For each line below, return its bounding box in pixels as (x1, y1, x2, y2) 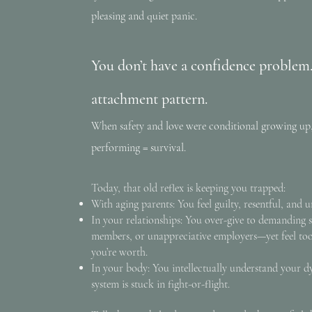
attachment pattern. (91, 90, 208, 108)
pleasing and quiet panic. (91, 9, 197, 23)
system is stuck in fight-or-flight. (91, 277, 230, 291)
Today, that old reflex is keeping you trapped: (91, 181, 286, 195)
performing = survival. (91, 141, 186, 155)
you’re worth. (91, 245, 148, 259)
